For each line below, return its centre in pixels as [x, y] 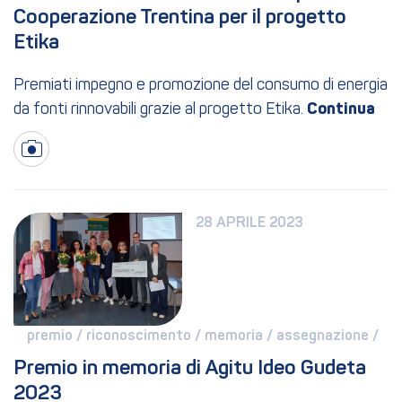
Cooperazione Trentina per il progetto [180, 18]
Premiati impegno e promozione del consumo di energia [201, 86]
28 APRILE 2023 [250, 224]
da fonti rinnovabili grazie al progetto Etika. [158, 110]
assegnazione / [329, 336]
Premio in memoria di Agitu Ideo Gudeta [190, 368]
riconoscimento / [145, 336]
